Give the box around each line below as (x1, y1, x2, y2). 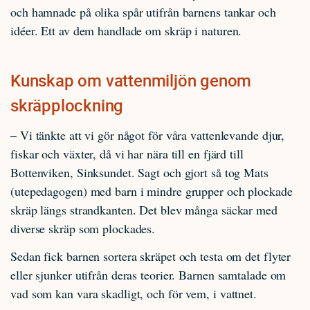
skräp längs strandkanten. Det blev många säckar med (10, 201, 277, 218)
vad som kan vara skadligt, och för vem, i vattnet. (10, 284, 257, 302)
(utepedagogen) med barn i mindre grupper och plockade (10, 183, 293, 199)
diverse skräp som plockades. (10, 220, 156, 237)
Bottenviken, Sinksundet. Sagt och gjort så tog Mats (10, 164, 268, 181)
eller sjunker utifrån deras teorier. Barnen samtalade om (10, 266, 286, 283)
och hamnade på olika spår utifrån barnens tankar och (10, 3, 276, 20)
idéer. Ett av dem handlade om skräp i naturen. (10, 21, 242, 39)
